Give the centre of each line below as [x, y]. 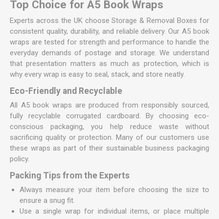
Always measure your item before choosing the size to [114, 190]
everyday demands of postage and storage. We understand [109, 53]
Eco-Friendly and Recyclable [66, 91]
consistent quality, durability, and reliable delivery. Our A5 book [109, 31]
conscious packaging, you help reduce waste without [109, 127]
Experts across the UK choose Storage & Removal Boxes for [109, 21]
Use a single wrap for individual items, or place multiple [114, 211]
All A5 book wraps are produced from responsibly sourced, [109, 105]
